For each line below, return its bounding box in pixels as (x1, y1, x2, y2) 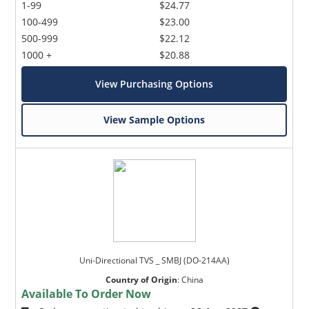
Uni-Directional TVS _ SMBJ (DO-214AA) (79, 254, 230, 266)
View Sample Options (103, 112, 206, 126)
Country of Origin (105, 273, 177, 286)
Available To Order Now (21, 286, 152, 301)
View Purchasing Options (95, 77, 214, 90)
